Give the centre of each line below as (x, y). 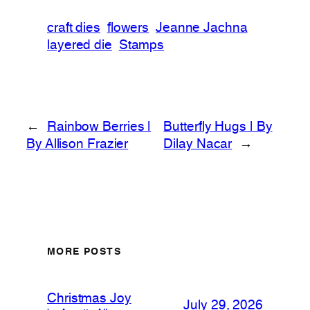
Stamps (142, 45)
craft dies (74, 28)
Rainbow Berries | (99, 127)
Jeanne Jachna (201, 28)
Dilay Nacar (198, 144)
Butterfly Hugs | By (218, 127)
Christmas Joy (89, 299)
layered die (80, 45)
